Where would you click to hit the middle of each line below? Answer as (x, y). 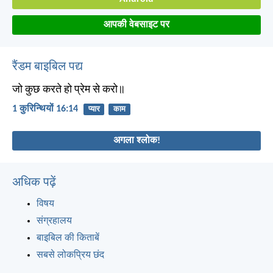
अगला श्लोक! (136, 141)
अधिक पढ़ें (34, 183)
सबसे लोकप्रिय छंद (70, 256)
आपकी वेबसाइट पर (136, 25)
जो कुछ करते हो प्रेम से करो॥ (69, 90)
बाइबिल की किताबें (68, 239)
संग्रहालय (54, 222)
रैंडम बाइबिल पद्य (48, 67)
